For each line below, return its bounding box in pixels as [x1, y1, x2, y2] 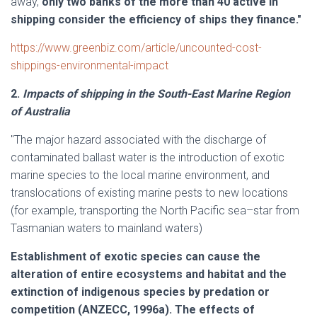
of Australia [11, 105, 73, 118]
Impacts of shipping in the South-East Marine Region [23, 87, 290, 100]
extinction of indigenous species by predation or [11, 285, 270, 299]
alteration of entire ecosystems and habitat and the [11, 267, 287, 281]
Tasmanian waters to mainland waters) [11, 221, 202, 235]
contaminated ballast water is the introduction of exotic [11, 151, 284, 164]
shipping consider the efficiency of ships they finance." [11, 13, 301, 26]
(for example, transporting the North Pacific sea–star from [11, 204, 299, 217]
